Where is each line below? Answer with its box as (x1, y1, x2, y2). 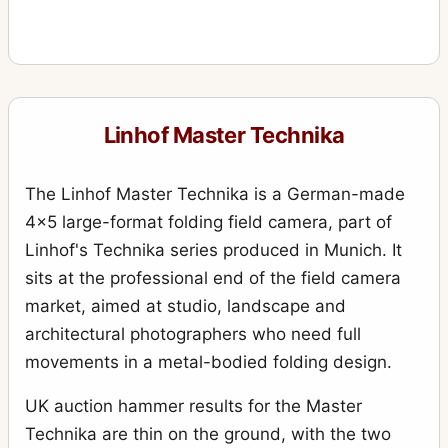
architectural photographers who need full (25, 324, 361, 345)
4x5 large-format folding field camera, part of (25, 212, 392, 233)
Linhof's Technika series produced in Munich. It (25, 240, 402, 261)
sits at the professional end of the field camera (25, 268, 401, 289)
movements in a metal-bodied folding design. (25, 352, 392, 373)
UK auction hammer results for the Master (25, 396, 362, 417)
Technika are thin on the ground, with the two (25, 424, 391, 445)
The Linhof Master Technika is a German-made (25, 184, 405, 205)
